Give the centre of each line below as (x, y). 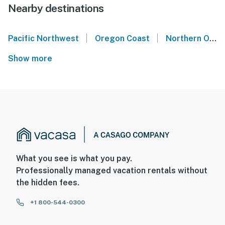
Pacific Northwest (43, 39)
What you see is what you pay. (74, 159)
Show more (32, 59)
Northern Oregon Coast (187, 39)
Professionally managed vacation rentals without (112, 171)
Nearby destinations (56, 9)
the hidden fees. (48, 183)
